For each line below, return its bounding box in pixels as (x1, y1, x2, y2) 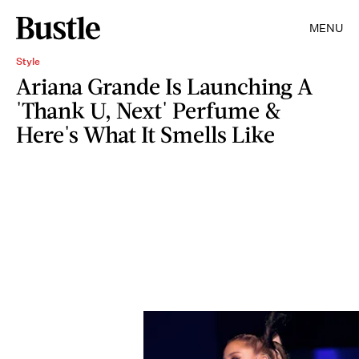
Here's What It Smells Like (16, 120, 275, 147)
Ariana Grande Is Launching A (16, 72, 313, 99)
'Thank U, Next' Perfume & (16, 96, 281, 123)
